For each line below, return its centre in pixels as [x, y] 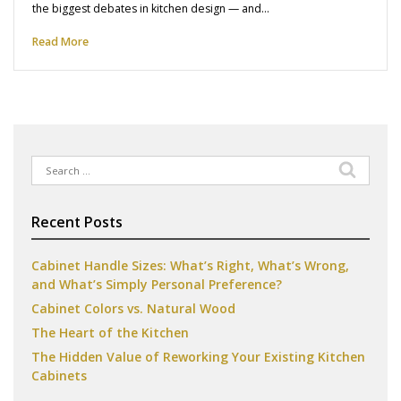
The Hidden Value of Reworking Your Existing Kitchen [198, 356]
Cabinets [59, 375]
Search [50, 164]
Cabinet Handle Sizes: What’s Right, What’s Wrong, [190, 265]
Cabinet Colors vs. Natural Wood [133, 308]
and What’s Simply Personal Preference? [157, 284]
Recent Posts [77, 222]
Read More [60, 41]
